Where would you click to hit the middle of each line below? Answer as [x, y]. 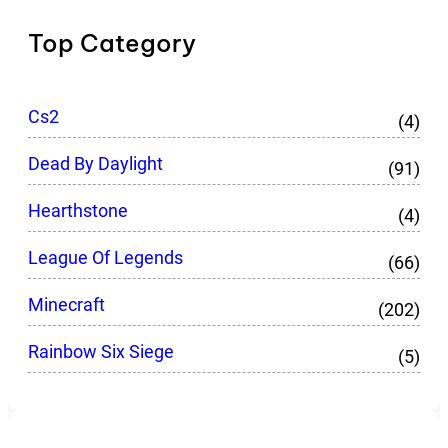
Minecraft [66, 305]
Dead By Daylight [95, 164]
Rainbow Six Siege [101, 352]
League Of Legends [105, 258]
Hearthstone [78, 211]
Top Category [112, 43]
